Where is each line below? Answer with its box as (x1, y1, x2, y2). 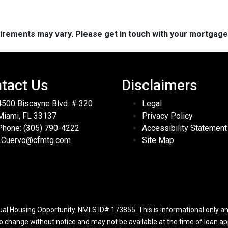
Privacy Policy (142, 111, 193, 121)
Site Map (142, 135, 174, 146)
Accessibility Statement (142, 123, 227, 133)
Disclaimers (122, 77, 197, 94)
